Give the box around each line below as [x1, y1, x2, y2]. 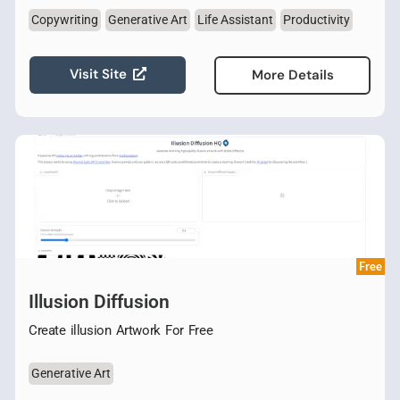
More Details [251, 65, 334, 84]
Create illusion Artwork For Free [29, 321, 213, 338]
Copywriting [31, 12, 98, 27]
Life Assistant [197, 12, 273, 27]
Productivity [283, 12, 350, 27]
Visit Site [69, 65, 127, 84]
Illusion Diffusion [29, 290, 170, 312]
